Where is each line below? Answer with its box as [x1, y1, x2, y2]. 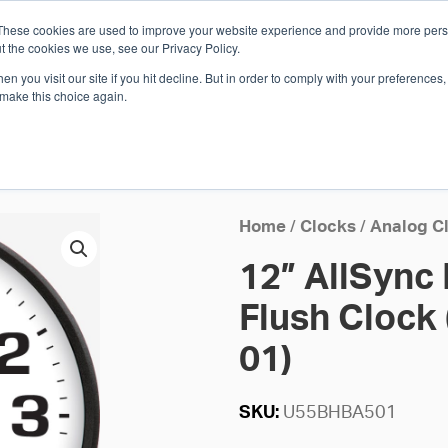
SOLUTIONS [41, 98, 122, 113]
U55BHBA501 [282, 403, 397, 422]
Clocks [299, 219, 356, 236]
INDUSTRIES [171, 98, 253, 113]
